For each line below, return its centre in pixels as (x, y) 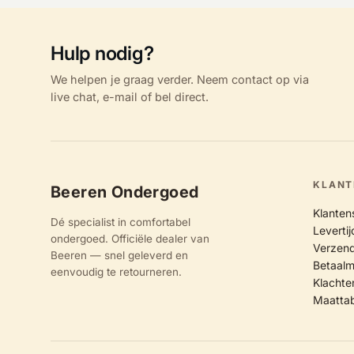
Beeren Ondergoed (125, 192)
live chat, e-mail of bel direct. (130, 97)
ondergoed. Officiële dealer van (130, 239)
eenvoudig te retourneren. (116, 272)
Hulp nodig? (102, 54)
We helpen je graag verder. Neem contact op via (180, 80)
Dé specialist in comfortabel (121, 222)
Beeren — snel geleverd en (119, 256)
